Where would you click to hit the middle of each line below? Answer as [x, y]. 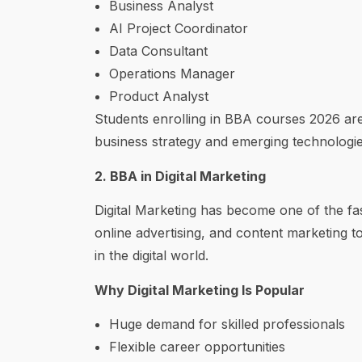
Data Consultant [158, 51]
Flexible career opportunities [197, 346]
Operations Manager [172, 74]
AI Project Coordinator [179, 29]
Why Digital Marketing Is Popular [200, 290]
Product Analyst [159, 97]
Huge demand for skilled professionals [227, 324]
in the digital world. [152, 256]
